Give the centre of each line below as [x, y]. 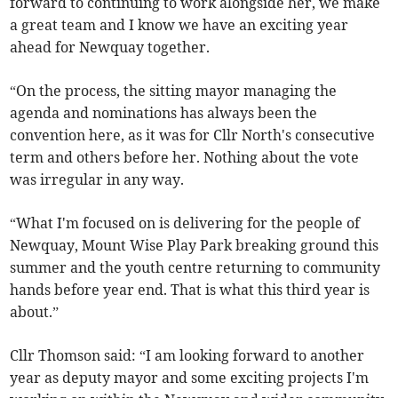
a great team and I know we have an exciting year [179, 25]
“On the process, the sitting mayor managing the [174, 91]
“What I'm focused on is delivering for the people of [185, 223]
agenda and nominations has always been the [164, 113]
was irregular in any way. [97, 180]
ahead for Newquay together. [110, 48]
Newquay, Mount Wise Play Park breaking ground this [195, 246]
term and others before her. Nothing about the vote [185, 158]
